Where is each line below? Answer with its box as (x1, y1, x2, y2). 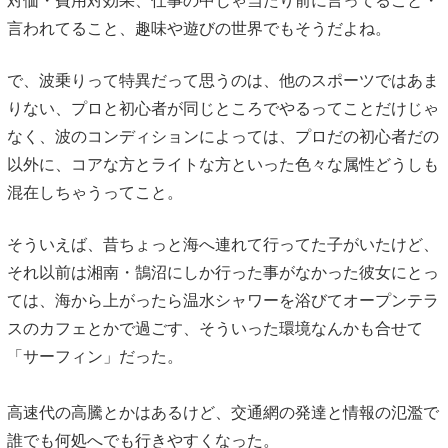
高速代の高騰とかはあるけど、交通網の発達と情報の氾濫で (6, 403, 439, 421)
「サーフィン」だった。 (6, 347, 183, 365)
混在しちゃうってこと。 (6, 183, 183, 201)
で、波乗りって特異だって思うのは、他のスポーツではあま (6, 71, 439, 89)
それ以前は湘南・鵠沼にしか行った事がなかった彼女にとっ (6, 263, 439, 281)
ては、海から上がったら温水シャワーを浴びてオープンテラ (6, 291, 439, 309)
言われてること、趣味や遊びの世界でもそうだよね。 (6, 19, 391, 37)
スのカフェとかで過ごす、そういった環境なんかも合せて (6, 319, 423, 337)
